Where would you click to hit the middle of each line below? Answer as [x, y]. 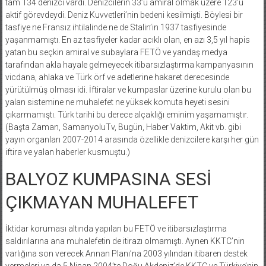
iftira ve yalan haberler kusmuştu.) [67, 152]
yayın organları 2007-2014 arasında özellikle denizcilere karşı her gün [132, 139]
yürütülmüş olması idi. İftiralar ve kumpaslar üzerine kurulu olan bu [128, 89]
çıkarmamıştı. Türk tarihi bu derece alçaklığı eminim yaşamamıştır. [126, 114]
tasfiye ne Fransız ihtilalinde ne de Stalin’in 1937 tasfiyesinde [115, 27]
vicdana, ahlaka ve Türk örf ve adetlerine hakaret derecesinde [117, 77]
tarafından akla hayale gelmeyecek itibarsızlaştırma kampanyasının [129, 64]
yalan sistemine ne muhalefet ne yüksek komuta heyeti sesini [117, 102]
